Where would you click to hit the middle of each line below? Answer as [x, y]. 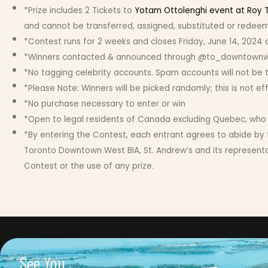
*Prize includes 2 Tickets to [79, 11]
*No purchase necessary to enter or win [105, 104]
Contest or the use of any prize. [89, 166]
